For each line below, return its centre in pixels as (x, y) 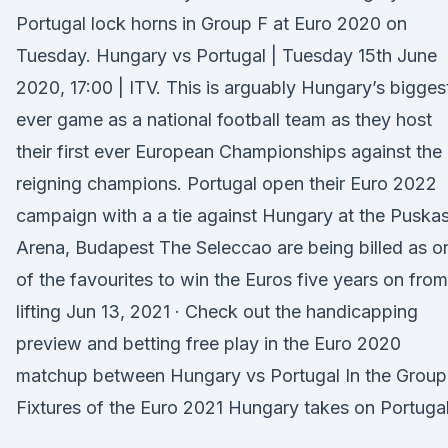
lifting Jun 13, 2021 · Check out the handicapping (217, 311)
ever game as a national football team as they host (224, 119)
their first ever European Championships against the (229, 151)
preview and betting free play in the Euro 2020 (208, 343)
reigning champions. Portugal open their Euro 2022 (226, 183)
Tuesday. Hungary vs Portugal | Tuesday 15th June (226, 55)
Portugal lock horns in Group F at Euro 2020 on (211, 23)
